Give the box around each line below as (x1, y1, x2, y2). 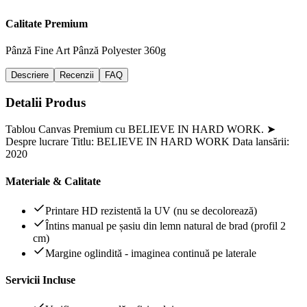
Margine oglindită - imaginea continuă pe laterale (45, 247, 256, 259)
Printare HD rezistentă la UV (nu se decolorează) (45, 204, 257, 217)
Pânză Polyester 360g (73, 44, 166, 56)
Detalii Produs (5, 95, 86, 110)
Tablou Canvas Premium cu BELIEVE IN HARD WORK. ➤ (5, 123, 275, 136)
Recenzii (60, 69, 94, 80)
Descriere (11, 69, 49, 80)
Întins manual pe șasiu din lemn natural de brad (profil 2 (45, 219, 286, 232)
